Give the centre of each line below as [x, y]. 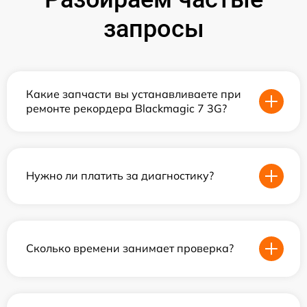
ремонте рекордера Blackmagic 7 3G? [126, 108]
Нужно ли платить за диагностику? [120, 176]
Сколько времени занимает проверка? [130, 248]
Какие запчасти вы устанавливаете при [134, 94]
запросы [153, 28]
